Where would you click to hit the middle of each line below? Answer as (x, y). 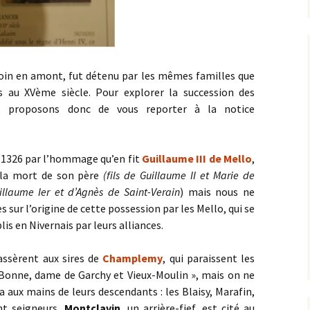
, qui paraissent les (209, 258)
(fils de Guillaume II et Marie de (179, 175)
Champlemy (133, 258)
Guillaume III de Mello (197, 158)
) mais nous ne (218, 192)
